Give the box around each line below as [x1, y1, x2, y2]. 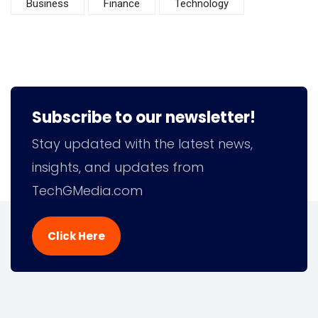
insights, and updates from [32, 158, 204, 176]
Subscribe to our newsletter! [32, 106, 256, 128]
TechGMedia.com [32, 181, 143, 199]
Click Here [48, 228, 105, 243]
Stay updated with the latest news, [32, 134, 253, 153]
